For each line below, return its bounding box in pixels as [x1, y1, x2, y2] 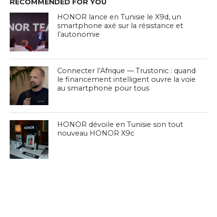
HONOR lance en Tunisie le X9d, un [57, 13, 182, 22]
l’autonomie [57, 30, 100, 39]
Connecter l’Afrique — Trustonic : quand [57, 66, 196, 76]
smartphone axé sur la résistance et [57, 21, 184, 31]
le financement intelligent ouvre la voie [57, 75, 196, 84]
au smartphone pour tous [57, 84, 150, 93]
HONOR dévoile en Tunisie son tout [57, 120, 184, 129]
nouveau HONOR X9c [57, 129, 135, 138]
